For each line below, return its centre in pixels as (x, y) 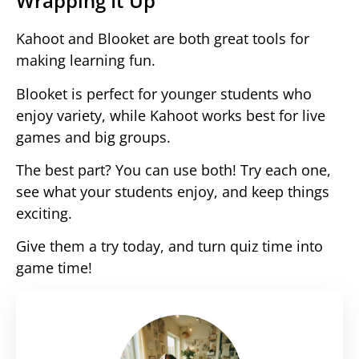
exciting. (44, 213)
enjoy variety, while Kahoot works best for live (171, 115)
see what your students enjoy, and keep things (173, 191)
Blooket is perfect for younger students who (164, 93)
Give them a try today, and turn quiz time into (169, 246)
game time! (54, 268)
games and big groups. (93, 137)
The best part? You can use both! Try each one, (173, 169)
